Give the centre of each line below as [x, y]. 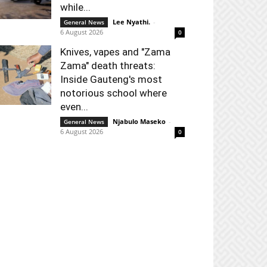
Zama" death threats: [108, 66]
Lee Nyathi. [131, 22]
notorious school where [114, 93]
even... [74, 107]
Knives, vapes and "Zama [115, 52]
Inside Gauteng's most [111, 79]
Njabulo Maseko [139, 121]
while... [75, 7]
